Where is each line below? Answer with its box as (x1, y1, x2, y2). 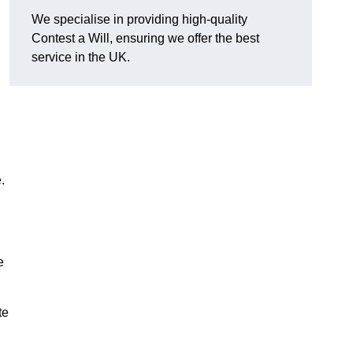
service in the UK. (32, 50, 130, 65)
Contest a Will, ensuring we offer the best (32, 32, 259, 46)
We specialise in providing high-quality (32, 13, 247, 27)
